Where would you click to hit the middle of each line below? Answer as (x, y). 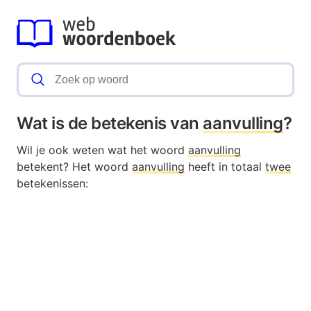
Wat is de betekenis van (110, 124)
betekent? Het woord (74, 167)
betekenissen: (52, 184)
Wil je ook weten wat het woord (102, 150)
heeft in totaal (225, 167)
